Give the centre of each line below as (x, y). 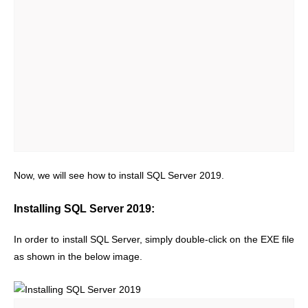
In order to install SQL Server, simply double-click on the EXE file (154, 239)
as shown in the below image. (78, 256)
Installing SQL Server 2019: (84, 208)
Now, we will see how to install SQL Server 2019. (119, 176)
